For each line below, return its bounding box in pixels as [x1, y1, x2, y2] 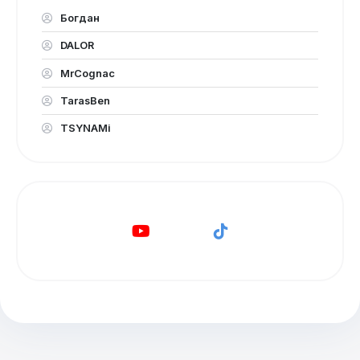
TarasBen [58, 93, 111, 107]
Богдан [58, 10, 100, 24]
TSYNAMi [58, 121, 112, 135]
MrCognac [58, 66, 116, 80]
